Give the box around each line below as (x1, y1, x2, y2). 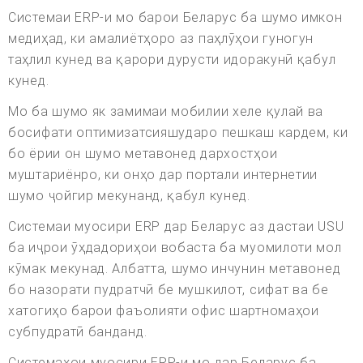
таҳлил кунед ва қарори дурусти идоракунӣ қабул (8, 52, 336, 68)
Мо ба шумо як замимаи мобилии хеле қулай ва (8, 104, 324, 120)
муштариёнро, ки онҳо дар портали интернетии (8, 167, 318, 183)
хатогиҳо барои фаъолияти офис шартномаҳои (8, 303, 319, 319)
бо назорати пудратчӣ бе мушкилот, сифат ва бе (8, 282, 329, 298)
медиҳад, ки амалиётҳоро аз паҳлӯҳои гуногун (8, 31, 314, 47)
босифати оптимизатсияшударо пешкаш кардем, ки (8, 125, 348, 141)
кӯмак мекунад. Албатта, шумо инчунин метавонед (8, 261, 341, 277)
